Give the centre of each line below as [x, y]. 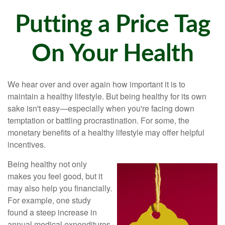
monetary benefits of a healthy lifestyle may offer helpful [106, 132]
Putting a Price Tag [113, 25]
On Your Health [113, 54]
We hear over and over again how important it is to [96, 84]
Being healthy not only [47, 164]
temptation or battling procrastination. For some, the [98, 120]
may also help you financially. [60, 188]
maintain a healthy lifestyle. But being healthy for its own [107, 96]
